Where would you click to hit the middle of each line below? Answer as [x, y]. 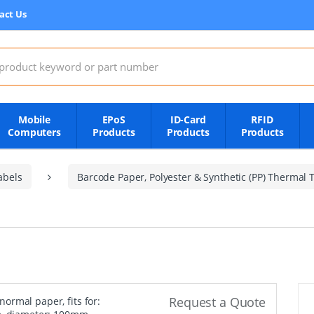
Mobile [34, 120]
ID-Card [188, 120]
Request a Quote [217, 302]
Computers [34, 132]
